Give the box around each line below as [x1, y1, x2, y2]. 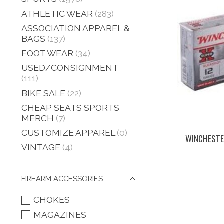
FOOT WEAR [21, 48, 73, 58]
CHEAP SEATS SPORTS [21, 102, 119, 113]
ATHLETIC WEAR [21, 8, 93, 19]
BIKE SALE [21, 87, 65, 98]
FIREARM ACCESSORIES [21, 174, 103, 183]
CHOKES [33, 194, 70, 205]
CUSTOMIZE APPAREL [21, 127, 115, 138]
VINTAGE [21, 142, 60, 153]
